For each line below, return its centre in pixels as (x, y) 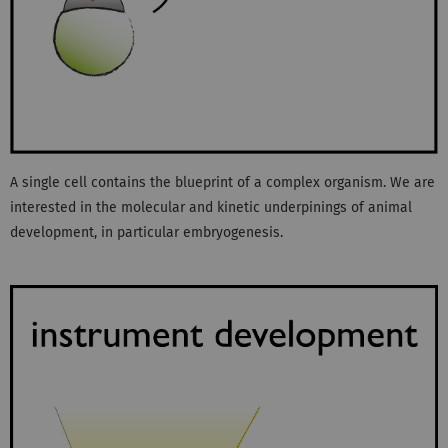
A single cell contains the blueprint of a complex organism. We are (222, 183)
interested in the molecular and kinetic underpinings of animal (211, 208)
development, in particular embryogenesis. (146, 233)
